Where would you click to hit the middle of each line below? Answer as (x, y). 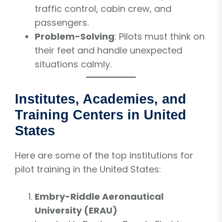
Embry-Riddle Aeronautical (99, 196)
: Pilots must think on (160, 36)
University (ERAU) (76, 210)
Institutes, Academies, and (101, 99)
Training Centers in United (101, 115)
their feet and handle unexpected (109, 50)
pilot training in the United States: (88, 169)
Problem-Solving (75, 36)
